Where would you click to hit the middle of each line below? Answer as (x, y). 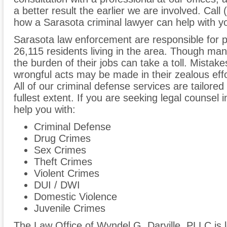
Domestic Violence (75, 197)
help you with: (45, 110)
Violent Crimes (67, 174)
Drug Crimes (62, 139)
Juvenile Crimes (70, 209)
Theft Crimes (63, 162)
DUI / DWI (57, 185)
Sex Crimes (60, 150)
